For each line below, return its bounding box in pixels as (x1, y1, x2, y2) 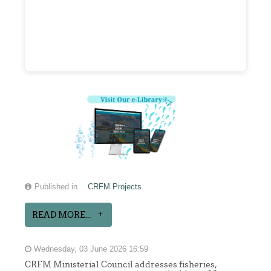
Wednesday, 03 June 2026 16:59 (31, 245, 149, 254)
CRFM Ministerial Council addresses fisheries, (25, 260, 218, 270)
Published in (34, 183, 78, 192)
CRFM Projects (88, 183, 142, 192)
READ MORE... (32, 210, 91, 220)
